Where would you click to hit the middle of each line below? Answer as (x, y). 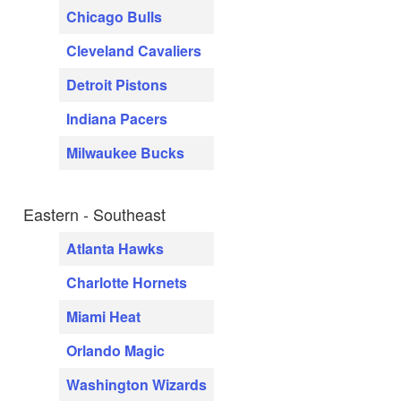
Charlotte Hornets (127, 282)
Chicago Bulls (114, 16)
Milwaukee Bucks (125, 152)
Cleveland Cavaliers (134, 50)
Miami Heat (103, 316)
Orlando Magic (115, 350)
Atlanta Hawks (115, 248)
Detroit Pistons (117, 84)
